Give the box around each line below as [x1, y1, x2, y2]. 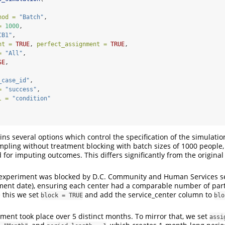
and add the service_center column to [83, 189, 214, 199]
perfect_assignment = [37, 40, 107, 48]
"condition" [12, 94, 51, 102]
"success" [5, 85, 37, 93]
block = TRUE [41, 191, 83, 199]
